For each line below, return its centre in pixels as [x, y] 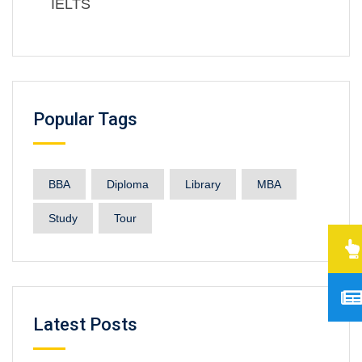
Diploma [128, 185]
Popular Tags [85, 120]
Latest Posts [85, 325]
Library [203, 185]
